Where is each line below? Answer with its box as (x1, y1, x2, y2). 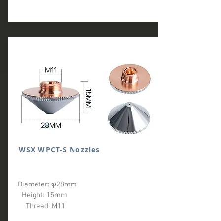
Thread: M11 (18, 202, 67, 211)
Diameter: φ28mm (18, 180, 156, 189)
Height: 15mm (18, 191, 154, 200)
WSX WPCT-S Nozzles (19, 145, 112, 154)
